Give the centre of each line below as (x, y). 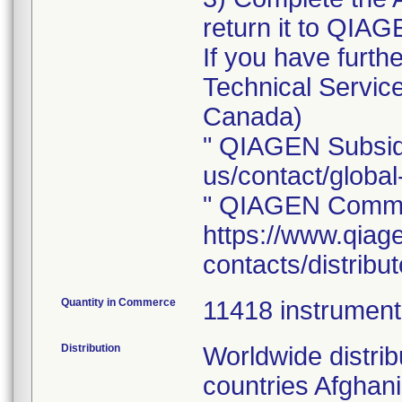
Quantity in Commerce (118, 302)
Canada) (253, 117)
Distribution (91, 348)
